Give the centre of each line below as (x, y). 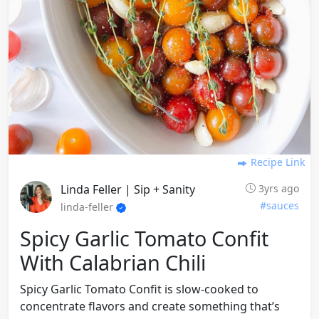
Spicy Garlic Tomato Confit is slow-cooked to (139, 289)
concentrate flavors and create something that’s (150, 306)
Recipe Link (276, 162)
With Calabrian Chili (113, 262)
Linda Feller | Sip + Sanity (128, 189)
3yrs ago (277, 188)
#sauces (279, 205)
